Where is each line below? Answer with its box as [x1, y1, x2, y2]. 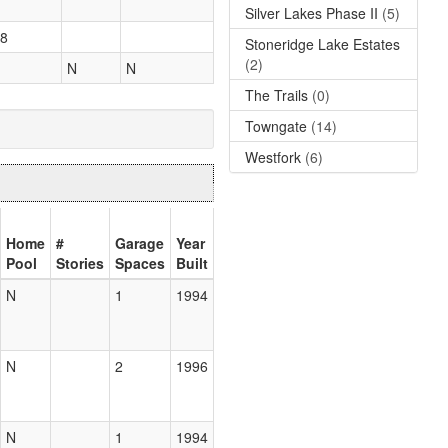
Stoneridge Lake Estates [245, 33, 400, 54]
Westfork [245, 146, 301, 167]
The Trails [245, 84, 308, 105]
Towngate [245, 115, 307, 136]
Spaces [115, 253, 165, 274]
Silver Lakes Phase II [245, 2, 378, 23]
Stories [56, 253, 104, 274]
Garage [115, 233, 164, 254]
